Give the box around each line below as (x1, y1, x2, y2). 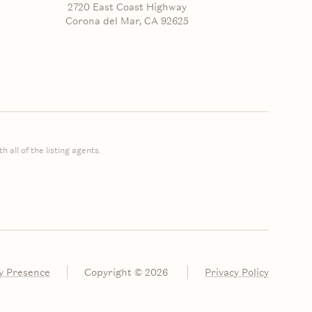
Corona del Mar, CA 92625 (65, 14, 189, 29)
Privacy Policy (205, 265, 269, 279)
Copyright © (84, 265, 145, 279)
